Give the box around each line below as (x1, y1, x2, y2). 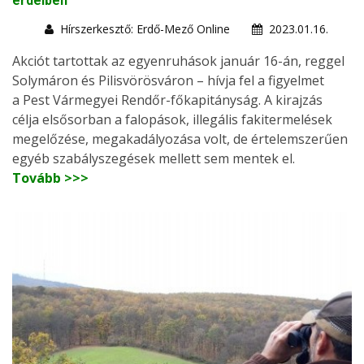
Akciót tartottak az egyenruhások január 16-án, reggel (12, 51, 344, 70)
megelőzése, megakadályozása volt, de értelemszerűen (12, 129, 348, 148)
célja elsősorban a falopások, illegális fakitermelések (12, 110, 332, 128)
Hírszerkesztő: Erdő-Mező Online (60, 20, 230, 37)
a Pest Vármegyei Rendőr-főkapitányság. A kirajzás (12, 90, 323, 109)
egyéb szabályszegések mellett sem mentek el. (12, 149, 295, 167)
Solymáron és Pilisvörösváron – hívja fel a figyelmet (12, 71, 324, 89)
